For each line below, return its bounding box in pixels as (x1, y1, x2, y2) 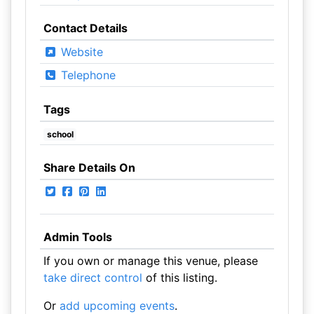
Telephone (57, 68, 116, 82)
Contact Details (43, 21, 128, 35)
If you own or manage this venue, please (43, 254, 258, 268)
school (46, 129, 74, 139)
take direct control (43, 271, 142, 285)
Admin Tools (43, 230, 112, 244)
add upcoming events (59, 299, 175, 313)
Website (57, 45, 103, 59)
